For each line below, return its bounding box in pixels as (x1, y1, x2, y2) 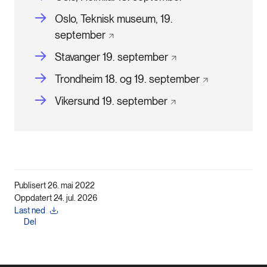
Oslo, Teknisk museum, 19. (55, 12, 173, 25)
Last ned (14, 205, 45, 215)
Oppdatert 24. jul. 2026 (14, 193, 97, 203)
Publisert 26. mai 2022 (14, 180, 95, 190)
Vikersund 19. (55, 94, 114, 107)
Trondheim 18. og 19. (55, 72, 147, 85)
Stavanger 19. (55, 50, 115, 63)
